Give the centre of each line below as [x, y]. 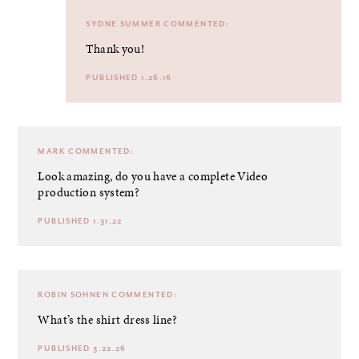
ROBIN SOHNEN [73, 294]
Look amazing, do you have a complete [138, 176]
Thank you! [115, 48]
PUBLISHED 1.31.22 [80, 221]
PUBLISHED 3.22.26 [82, 348]
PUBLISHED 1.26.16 [129, 77]
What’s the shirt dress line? [107, 319]
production [67, 192]
